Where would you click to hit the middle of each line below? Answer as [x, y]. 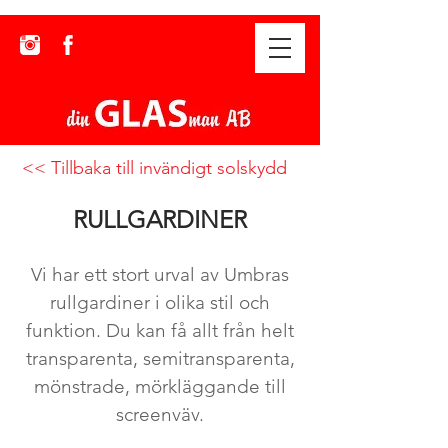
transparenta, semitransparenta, [160, 358]
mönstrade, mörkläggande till [160, 386]
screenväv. [160, 414]
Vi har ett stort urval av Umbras [160, 274]
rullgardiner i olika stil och [160, 302]
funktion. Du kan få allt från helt [160, 330]
